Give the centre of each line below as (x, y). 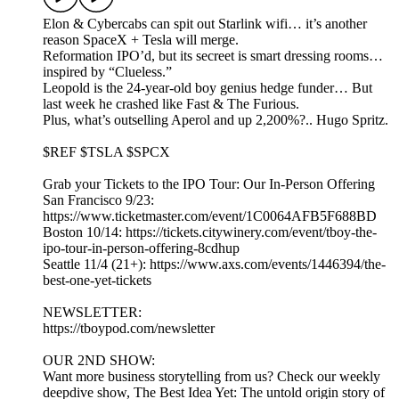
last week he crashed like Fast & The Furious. (171, 104)
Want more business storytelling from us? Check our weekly (212, 377)
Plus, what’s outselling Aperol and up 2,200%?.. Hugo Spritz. (216, 120)
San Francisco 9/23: (98, 200)
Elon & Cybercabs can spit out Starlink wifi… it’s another (205, 24)
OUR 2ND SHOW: (99, 361)
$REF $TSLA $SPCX (106, 152)
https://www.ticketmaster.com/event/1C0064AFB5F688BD (210, 216)
